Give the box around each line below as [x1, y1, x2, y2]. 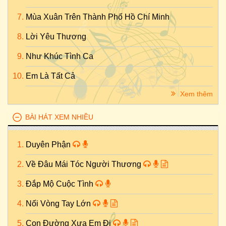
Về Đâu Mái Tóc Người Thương [26, 160, 143, 168]
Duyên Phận [26, 140, 73, 149]
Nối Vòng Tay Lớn [26, 199, 93, 208]
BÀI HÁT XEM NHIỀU [25, 113, 93, 121]
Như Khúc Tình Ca [26, 52, 93, 61]
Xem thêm [178, 90, 213, 98]
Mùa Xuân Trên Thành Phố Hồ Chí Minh [26, 13, 169, 21]
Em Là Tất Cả [26, 72, 75, 80]
